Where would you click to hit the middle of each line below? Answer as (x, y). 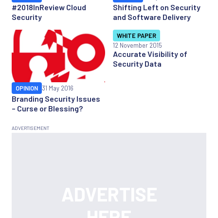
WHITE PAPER (136, 35)
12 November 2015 (137, 45)
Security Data (137, 63)
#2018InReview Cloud (49, 7)
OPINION (27, 88)
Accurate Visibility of (150, 54)
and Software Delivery (152, 17)
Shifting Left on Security (157, 7)
